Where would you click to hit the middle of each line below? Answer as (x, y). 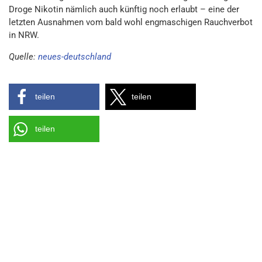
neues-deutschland (75, 57)
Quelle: (23, 57)
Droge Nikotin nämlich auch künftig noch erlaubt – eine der (124, 9)
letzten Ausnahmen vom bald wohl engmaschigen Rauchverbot (131, 22)
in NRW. (24, 35)
